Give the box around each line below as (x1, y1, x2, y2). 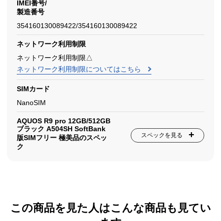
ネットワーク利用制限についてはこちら (17, 65, 143, 73)
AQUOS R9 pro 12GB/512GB (17, 117, 110, 125)
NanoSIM (17, 99, 46, 107)
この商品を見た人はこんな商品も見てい (10, 202, 211, 214)
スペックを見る (141, 132, 183, 139)
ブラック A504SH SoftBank (17, 125, 106, 133)
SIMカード (17, 85, 50, 93)
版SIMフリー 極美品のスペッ (17, 134, 107, 142)
